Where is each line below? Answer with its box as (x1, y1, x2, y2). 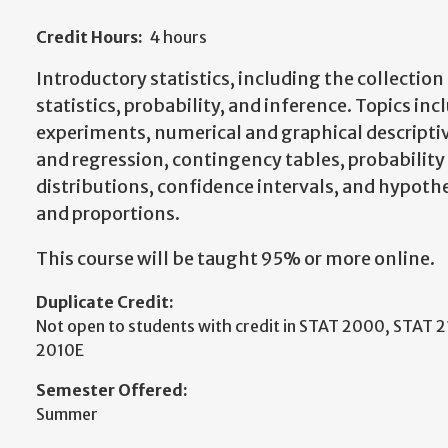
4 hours (148, 27, 207, 47)
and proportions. (36, 202, 180, 225)
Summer (36, 404, 98, 424)
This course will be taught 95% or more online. (36, 247, 435, 270)
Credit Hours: (36, 27, 143, 47)
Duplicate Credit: (36, 292, 174, 312)
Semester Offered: (36, 380, 188, 400)
